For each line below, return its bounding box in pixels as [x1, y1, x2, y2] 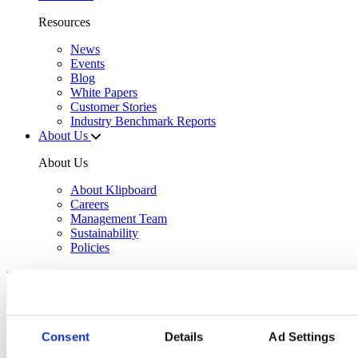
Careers [70, 197, 109, 211]
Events [70, 57, 105, 70]
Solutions [38, 340, 89, 354]
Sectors [38, 324, 78, 338]
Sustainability [70, 226, 138, 240]
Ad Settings [268, 329, 336, 344]
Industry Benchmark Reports [70, 114, 216, 128]
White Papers [70, 86, 137, 99]
